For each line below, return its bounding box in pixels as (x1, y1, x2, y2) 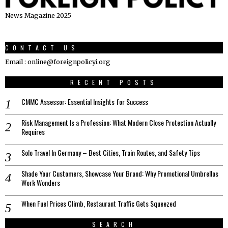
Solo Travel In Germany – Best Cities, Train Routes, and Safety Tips (21, 147, 200, 158)
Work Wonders (21, 177, 60, 188)
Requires (21, 126, 45, 137)
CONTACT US (5, 43, 79, 52)
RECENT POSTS (70, 77, 158, 87)
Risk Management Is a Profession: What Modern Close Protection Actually (21, 117, 216, 128)
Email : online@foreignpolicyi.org (5, 58, 110, 66)
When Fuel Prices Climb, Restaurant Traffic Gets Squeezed (21, 197, 176, 209)
